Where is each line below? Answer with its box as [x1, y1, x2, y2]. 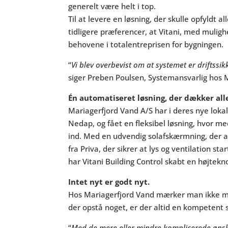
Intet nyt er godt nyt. [68, 177, 150, 187]
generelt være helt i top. [68, 1, 156, 12]
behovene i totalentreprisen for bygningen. [68, 39, 224, 50]
